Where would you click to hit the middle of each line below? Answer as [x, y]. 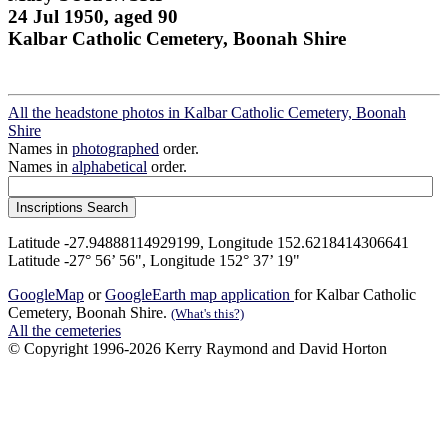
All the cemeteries [64, 331]
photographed [115, 149]
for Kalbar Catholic [355, 295]
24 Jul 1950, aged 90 [93, 16]
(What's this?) [207, 314]
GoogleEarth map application [199, 295]
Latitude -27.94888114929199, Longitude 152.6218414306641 [208, 243]
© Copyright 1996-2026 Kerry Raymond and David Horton [197, 349]
